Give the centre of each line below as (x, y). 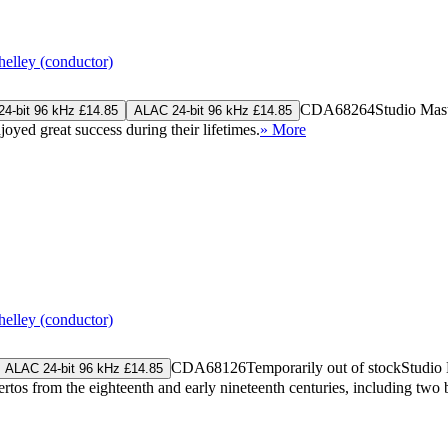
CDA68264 (337, 109)
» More (283, 129)
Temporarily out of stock (323, 367)
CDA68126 (208, 367)
